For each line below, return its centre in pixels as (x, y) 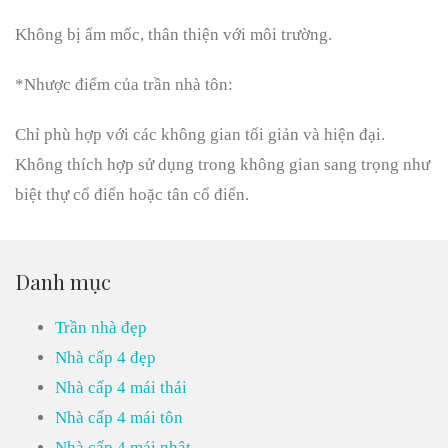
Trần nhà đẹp (101, 328)
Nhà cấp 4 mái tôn (119, 418)
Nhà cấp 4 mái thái (121, 388)
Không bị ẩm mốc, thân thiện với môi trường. (173, 35)
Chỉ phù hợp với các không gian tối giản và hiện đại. (200, 135)
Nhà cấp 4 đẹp (105, 358)
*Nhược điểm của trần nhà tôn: (124, 85)
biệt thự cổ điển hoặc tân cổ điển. (132, 195)
